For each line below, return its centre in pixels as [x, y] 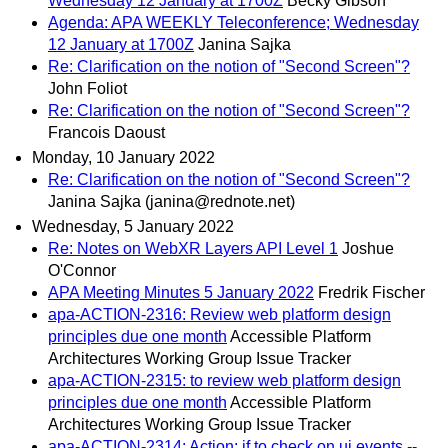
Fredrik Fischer [371, 293]
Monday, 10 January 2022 [123, 158]
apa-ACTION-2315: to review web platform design [224, 381]
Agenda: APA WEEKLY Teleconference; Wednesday [233, 22]
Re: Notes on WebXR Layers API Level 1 [193, 249]
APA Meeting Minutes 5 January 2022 [181, 293]
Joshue [368, 249]
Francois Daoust [106, 132]
